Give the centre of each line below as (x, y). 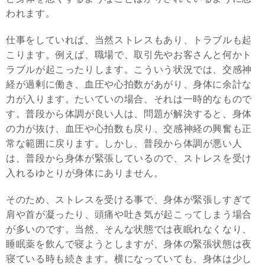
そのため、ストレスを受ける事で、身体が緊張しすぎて (129, 200)
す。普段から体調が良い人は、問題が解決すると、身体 (129, 114)
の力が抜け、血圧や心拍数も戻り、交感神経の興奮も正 (129, 129)
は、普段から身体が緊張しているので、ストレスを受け (129, 158)
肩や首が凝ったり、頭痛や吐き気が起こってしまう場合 (129, 214)
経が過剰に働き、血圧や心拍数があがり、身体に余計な (129, 84)
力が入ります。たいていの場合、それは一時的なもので (129, 99)
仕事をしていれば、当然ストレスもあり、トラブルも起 (129, 40)
